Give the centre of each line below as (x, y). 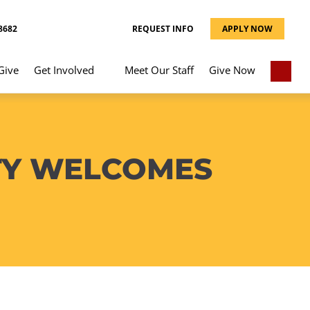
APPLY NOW (247, 29)
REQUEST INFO (163, 29)
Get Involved (64, 70)
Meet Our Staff (159, 70)
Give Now (232, 70)
